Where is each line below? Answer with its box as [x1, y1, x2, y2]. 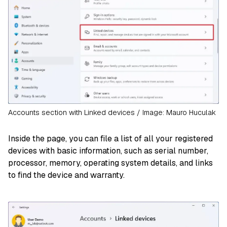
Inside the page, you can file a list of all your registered [8, 133, 213, 144]
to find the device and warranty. [8, 169, 125, 180]
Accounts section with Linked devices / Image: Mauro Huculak [8, 107, 216, 117]
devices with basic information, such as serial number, [8, 145, 208, 156]
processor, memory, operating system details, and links [8, 157, 213, 168]
